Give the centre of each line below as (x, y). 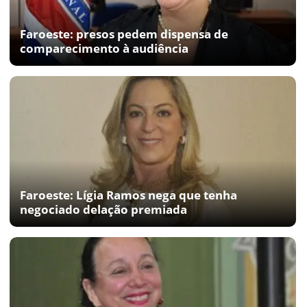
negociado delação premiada (103, 209)
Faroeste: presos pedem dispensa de (124, 34)
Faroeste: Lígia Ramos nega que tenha (128, 195)
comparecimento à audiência (104, 48)
